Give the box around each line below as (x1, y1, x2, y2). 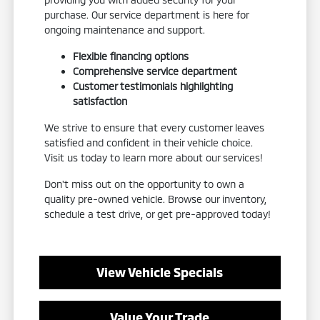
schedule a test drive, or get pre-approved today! (44, 208, 271, 221)
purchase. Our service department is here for (44, 9, 249, 21)
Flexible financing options (73, 50, 189, 63)
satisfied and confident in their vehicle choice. (44, 136, 254, 149)
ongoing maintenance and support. (44, 24, 206, 36)
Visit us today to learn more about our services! (44, 151, 264, 164)
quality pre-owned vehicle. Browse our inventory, (44, 193, 267, 206)
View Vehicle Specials (96, 264, 224, 281)
